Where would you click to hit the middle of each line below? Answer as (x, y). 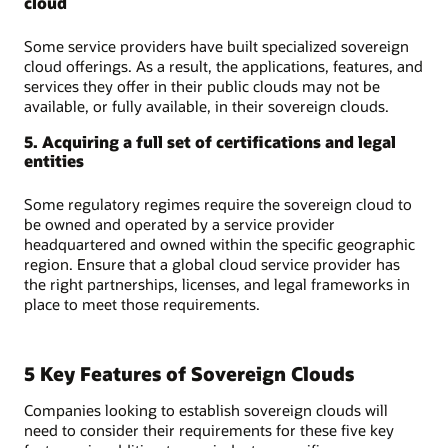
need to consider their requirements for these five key (209, 429)
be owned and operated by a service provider (179, 224)
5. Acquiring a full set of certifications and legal (210, 142)
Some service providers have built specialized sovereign (216, 45)
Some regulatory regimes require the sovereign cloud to (218, 204)
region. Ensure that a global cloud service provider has (212, 264)
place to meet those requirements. (142, 304)
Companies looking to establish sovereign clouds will (206, 409)
